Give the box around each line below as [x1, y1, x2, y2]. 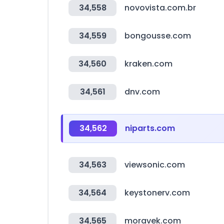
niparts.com [125, 122, 175, 134]
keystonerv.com [124, 187, 190, 198]
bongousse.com [124, 30, 191, 41]
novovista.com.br [124, 2, 196, 13]
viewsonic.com [124, 159, 185, 170]
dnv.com [124, 86, 160, 97]
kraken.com [124, 58, 172, 69]
